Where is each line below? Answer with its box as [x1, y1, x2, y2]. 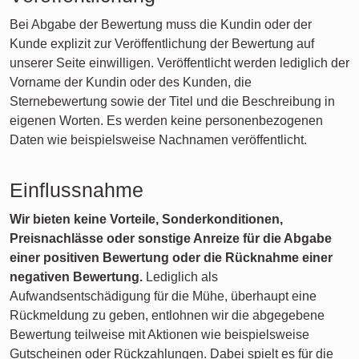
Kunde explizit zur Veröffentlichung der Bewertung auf [10, 37, 314, 50]
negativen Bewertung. [10, 270, 143, 284]
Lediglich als [143, 270, 218, 284]
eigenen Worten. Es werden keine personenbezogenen [10, 114, 323, 127]
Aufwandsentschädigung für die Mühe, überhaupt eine [10, 289, 317, 303]
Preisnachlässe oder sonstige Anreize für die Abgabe [10, 232, 332, 245]
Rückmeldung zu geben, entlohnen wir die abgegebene [10, 309, 325, 322]
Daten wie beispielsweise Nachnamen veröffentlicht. [10, 133, 307, 147]
